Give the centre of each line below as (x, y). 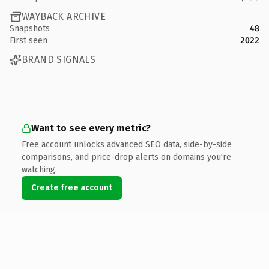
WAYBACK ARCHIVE (64, 17)
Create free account (72, 187)
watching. (39, 169)
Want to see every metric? (91, 128)
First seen (29, 40)
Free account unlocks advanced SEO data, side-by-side (127, 144)
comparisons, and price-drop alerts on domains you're (126, 157)
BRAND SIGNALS (59, 60)
